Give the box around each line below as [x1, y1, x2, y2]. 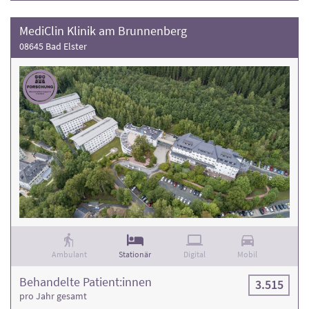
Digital [183, 249, 206, 260]
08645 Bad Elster [19, 39, 87, 52]
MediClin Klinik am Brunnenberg [19, 22, 187, 39]
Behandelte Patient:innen [19, 274, 152, 290]
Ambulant [51, 249, 87, 260]
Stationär [119, 249, 152, 260]
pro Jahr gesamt [19, 290, 87, 303]
